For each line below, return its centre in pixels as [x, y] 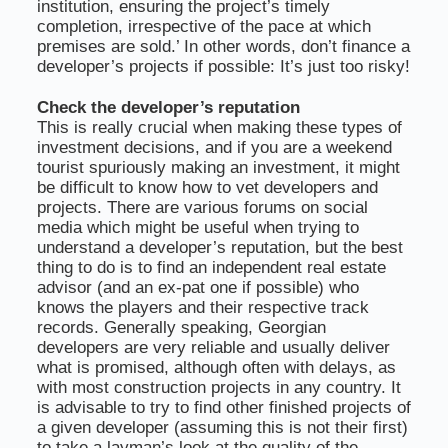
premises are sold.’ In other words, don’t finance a [223, 46]
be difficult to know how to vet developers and [207, 187]
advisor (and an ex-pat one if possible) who [197, 287]
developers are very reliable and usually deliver [213, 347]
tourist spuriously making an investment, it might [218, 167]
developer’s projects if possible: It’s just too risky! [223, 66]
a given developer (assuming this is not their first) [222, 427]
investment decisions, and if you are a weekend [214, 147]
